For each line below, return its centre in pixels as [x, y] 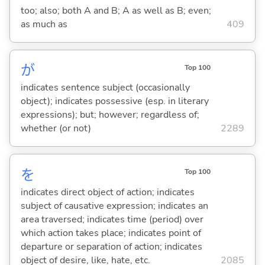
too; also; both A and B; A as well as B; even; [116, 11]
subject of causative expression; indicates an [114, 206]
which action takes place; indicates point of [111, 233]
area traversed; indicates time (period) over [112, 219]
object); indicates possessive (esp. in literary [114, 101]
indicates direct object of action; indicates [107, 192]
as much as [44, 25]
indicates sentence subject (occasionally [105, 88]
